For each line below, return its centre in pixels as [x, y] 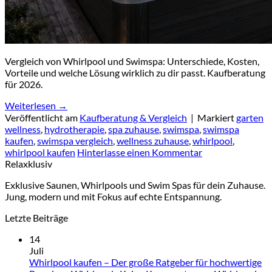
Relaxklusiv [29, 163]
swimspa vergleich [75, 140]
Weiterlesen [31, 105]
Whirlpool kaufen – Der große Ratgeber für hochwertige [145, 262]
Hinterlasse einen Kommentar [140, 152]
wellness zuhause [153, 140]
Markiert [217, 117]
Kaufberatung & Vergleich [133, 117]
